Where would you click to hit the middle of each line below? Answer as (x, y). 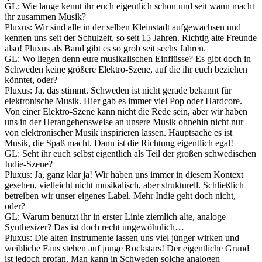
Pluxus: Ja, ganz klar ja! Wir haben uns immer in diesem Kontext (124, 174)
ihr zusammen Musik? (45, 16)
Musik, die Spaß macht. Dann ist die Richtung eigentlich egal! (119, 143)
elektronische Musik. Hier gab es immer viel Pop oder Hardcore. (123, 101)
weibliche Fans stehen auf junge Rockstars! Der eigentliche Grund (127, 248)
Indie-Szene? (29, 164)
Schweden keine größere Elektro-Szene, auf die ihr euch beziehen (126, 69)
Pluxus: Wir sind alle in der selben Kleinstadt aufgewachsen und (123, 27)
